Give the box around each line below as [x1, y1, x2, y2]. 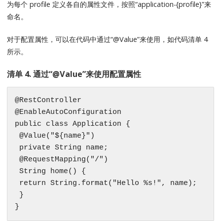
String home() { [15, 167, 86, 176]
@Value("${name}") [15, 131, 95, 140]
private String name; [15, 143, 109, 152]
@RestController [15, 96, 82, 105]
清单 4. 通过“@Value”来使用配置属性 [7, 68, 142, 79]
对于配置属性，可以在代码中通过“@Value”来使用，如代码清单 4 [7, 35, 208, 44]
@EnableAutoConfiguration [15, 108, 122, 116]
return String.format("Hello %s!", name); [15, 179, 197, 187]
